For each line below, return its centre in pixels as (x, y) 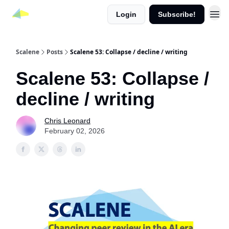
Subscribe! (177, 14)
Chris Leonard (67, 121)
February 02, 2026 (75, 131)
